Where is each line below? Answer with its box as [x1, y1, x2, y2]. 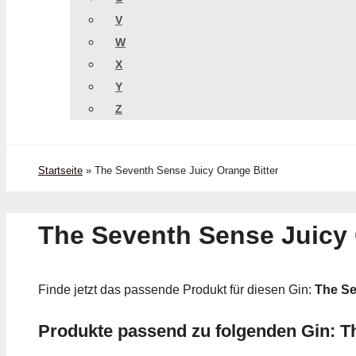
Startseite [38, 164, 83, 176]
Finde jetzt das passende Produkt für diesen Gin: [38, 283, 315, 297]
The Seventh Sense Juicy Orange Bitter [95, 164, 278, 176]
